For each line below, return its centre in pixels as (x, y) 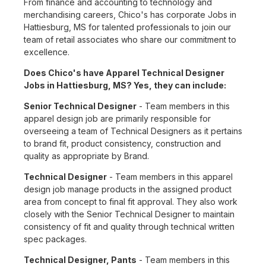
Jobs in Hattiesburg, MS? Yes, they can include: (125, 85)
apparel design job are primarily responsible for (117, 119)
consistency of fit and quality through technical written (129, 227)
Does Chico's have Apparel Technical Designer (124, 73)
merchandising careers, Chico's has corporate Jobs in (130, 15)
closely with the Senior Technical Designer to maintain (129, 214)
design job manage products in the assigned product (128, 189)
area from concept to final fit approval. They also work (131, 202)
